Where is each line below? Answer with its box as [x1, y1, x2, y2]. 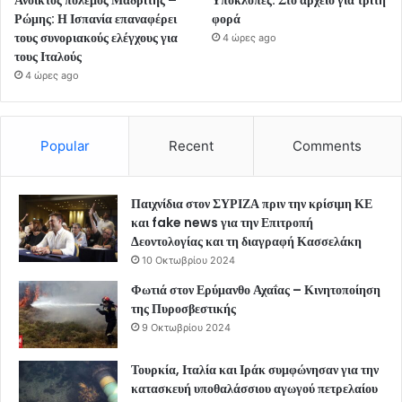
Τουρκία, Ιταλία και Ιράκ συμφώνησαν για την [131, 360, 379, 379]
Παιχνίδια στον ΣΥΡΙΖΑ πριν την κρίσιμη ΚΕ [131, 194, 372, 213]
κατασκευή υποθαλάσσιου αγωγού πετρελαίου [131, 379, 378, 398]
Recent [168, 136, 214, 154]
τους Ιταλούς [14, 47, 82, 66]
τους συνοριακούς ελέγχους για [14, 28, 178, 47]
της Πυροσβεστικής [131, 299, 236, 318]
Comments [293, 136, 363, 154]
